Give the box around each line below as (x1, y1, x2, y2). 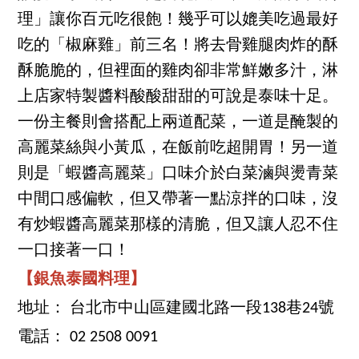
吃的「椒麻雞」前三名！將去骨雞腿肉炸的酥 (18, 37, 339, 54)
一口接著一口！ (18, 242, 131, 259)
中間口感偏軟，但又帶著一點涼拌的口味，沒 (18, 191, 339, 208)
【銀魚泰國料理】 (18, 271, 147, 288)
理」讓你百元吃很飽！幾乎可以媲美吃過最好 (18, 11, 339, 28)
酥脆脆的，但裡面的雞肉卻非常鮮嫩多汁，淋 (18, 63, 339, 79)
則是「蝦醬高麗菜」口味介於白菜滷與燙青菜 (18, 165, 339, 182)
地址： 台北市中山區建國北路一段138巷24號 (18, 300, 335, 317)
